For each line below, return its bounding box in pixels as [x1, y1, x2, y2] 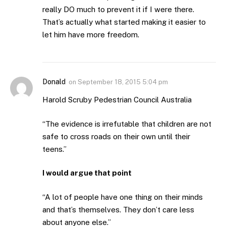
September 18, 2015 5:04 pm [78, 78, 168, 86]
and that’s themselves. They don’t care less [42, 205, 194, 214]
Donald [42, 78, 66, 86]
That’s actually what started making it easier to [42, 18, 206, 27]
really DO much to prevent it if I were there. [42, 5, 194, 14]
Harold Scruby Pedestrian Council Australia [42, 95, 192, 104]
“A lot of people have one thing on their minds [42, 192, 203, 201]
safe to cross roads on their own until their [42, 132, 190, 141]
